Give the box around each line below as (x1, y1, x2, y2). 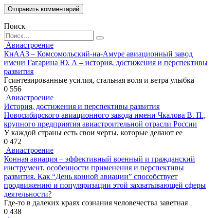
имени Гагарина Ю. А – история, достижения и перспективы (4, 58, 208, 67)
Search (3, 30, 24, 39)
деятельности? (4, 190, 52, 199)
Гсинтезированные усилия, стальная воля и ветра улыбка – (4, 76, 200, 85)
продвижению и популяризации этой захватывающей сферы (4, 181, 206, 190)
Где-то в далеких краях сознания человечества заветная (4, 199, 188, 207)
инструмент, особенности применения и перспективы (4, 163, 184, 172)
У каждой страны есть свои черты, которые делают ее (4, 128, 182, 137)
